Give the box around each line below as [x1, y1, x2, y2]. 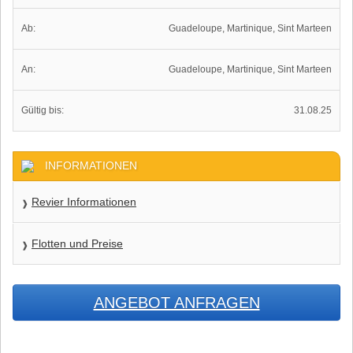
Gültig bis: [21, 105, 64, 116]
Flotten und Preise [32, 237, 123, 250]
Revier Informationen [32, 195, 136, 208]
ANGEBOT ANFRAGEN [93, 294, 260, 311]
